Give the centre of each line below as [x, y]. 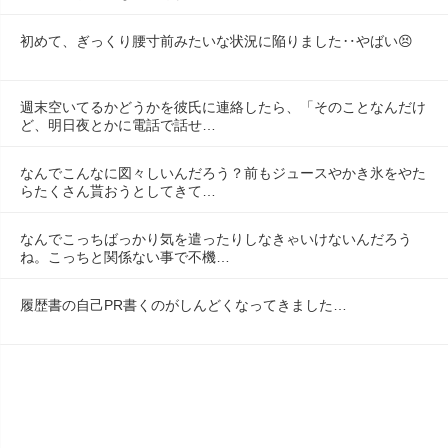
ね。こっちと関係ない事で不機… [125, 256]
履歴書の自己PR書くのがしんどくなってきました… [183, 304]
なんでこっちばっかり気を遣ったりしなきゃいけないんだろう [216, 238]
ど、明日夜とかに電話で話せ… [118, 124]
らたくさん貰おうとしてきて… [118, 190]
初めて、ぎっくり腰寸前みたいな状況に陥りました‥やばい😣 [216, 40]
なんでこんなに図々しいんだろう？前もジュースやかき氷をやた [223, 172]
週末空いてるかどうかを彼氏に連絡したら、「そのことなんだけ [223, 106]
